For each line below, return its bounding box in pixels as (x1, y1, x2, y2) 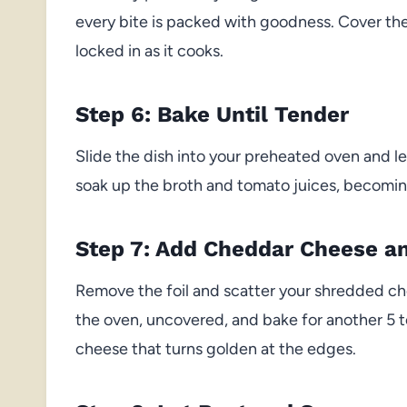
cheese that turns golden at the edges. (75, 338, 356, 359)
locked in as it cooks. (75, 40, 223, 61)
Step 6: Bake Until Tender (75, 101, 349, 127)
